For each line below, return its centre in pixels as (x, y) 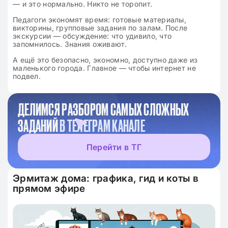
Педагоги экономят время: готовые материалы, (100, 20)
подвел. (27, 76)
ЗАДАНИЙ (39, 126)
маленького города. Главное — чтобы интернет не (104, 68)
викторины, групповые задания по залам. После (100, 28)
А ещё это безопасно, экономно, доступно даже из (105, 60)
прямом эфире (49, 189)
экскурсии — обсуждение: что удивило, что (92, 36)
